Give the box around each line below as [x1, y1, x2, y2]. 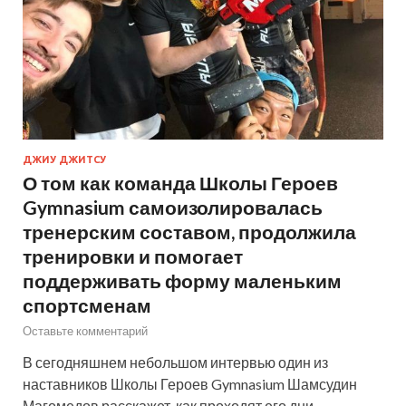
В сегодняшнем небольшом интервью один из [23, 353, 328, 371]
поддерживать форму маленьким [23, 268, 342, 292]
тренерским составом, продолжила [23, 219, 356, 243]
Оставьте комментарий [23, 323, 148, 338]
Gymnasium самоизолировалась [23, 195, 323, 218]
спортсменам [23, 293, 151, 316]
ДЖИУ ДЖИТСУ [23, 153, 106, 165]
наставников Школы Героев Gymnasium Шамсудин [23, 374, 357, 392]
